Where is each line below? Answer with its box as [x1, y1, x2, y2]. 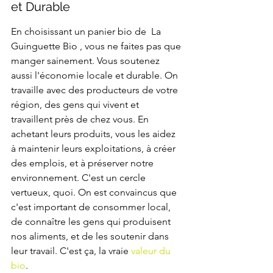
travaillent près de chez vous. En [11, 113, 151, 126]
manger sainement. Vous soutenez [11, 55, 162, 67]
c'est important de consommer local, [11, 201, 173, 213]
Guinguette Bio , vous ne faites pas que [11, 40, 183, 52]
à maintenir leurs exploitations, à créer [11, 143, 178, 155]
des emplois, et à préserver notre [11, 157, 156, 169]
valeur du [131, 245, 173, 257]
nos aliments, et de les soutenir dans [11, 230, 171, 243]
